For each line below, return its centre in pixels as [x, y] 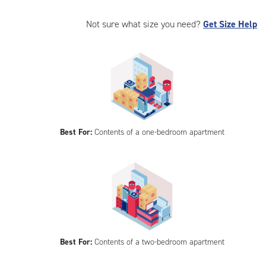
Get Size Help [230, 24]
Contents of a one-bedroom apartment [158, 132]
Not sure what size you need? [145, 24]
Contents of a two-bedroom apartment [158, 242]
